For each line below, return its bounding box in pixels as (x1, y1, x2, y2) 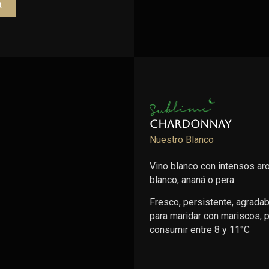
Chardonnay (150, 118, 231, 131)
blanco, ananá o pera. (150, 174, 236, 186)
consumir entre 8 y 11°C (150, 223, 250, 235)
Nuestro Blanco (150, 134, 214, 146)
